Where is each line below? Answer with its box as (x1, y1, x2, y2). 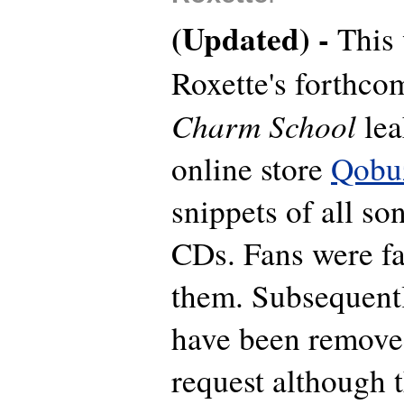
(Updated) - (171, 15, 337, 62)
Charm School (171, 104, 356, 147)
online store (171, 147, 331, 190)
